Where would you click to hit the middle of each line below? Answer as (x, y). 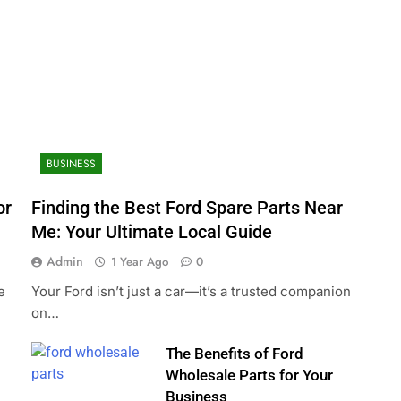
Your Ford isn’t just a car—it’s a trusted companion (191, 292)
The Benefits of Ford (235, 354)
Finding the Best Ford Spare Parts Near (187, 209)
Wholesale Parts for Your (250, 376)
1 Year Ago (139, 262)
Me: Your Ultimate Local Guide (151, 233)
